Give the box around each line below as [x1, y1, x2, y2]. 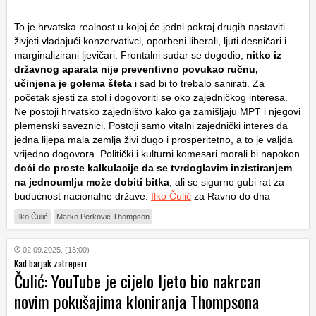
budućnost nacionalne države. [14, 190, 151, 202]
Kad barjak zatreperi [14, 256, 87, 271]
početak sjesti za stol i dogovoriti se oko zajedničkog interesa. [14, 92, 288, 104]
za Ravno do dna [191, 190, 270, 202]
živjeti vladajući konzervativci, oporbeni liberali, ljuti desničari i [14, 35, 286, 47]
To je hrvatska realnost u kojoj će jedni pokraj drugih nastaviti [14, 21, 285, 33]
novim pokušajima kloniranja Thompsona [14, 288, 259, 315]
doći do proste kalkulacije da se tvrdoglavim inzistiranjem [14, 162, 292, 174]
